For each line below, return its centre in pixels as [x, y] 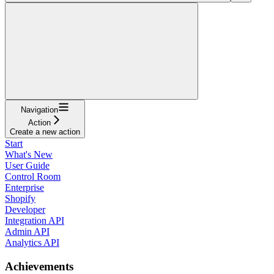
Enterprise [24, 187]
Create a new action [45, 131]
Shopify [20, 198]
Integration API [35, 220]
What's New [29, 154]
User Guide [27, 165]
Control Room [33, 176]
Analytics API [32, 242]
